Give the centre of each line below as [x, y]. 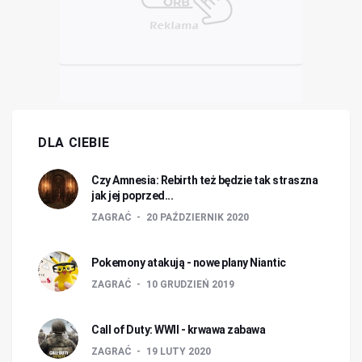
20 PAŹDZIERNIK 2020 [198, 217]
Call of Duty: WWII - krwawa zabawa [178, 330]
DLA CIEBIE [74, 143]
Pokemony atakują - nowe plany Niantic [189, 263]
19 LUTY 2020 [179, 351]
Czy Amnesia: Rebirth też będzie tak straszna [204, 180]
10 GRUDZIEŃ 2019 [190, 284]
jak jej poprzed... [132, 196]
